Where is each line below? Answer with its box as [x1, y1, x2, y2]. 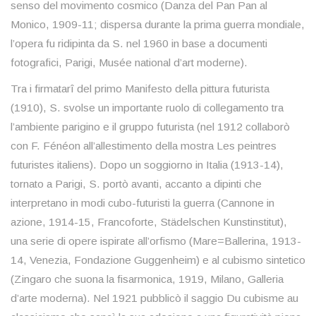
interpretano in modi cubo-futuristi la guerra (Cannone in [11, 196, 274, 209]
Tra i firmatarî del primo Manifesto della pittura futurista [11, 82, 269, 95]
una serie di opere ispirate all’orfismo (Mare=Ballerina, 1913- [11, 234, 301, 247]
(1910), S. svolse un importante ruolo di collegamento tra [11, 101, 284, 114]
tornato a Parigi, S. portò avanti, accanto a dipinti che [11, 177, 262, 190]
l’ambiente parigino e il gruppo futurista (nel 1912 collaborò [11, 120, 290, 133]
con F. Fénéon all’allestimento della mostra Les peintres [11, 139, 276, 152]
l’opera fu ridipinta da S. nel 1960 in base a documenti [11, 37, 267, 49]
